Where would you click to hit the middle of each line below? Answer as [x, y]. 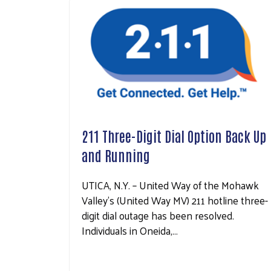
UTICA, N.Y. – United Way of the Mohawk [170, 185]
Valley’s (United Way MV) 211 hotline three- [175, 201]
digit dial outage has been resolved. [158, 216]
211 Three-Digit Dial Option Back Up [174, 136]
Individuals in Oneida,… [130, 231]
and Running [116, 155]
